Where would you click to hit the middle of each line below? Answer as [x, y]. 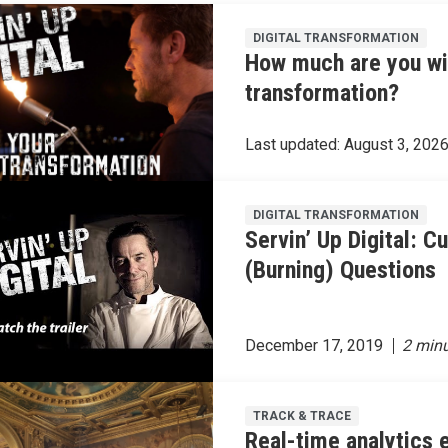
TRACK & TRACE [302, 416]
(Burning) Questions [341, 269]
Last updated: [295, 144]
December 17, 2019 [314, 346]
